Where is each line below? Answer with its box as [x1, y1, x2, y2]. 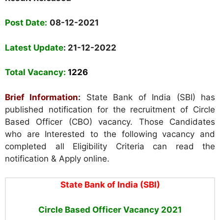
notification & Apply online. [5, 153, 110, 164]
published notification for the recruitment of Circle [5, 104, 215, 114]
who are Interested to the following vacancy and [5, 129, 215, 139]
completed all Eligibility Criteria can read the [5, 141, 215, 151]
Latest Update [5, 42, 63, 53]
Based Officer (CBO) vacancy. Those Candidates [5, 116, 215, 127]
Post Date [5, 18, 45, 28]
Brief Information [5, 92, 79, 102]
